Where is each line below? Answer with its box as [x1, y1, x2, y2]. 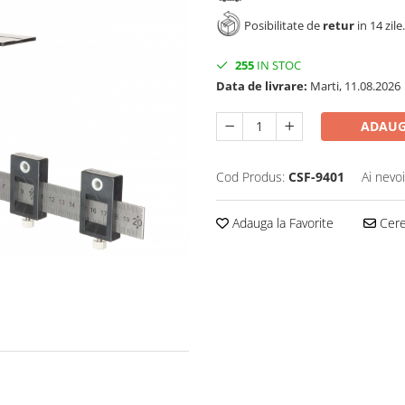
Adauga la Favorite [229, 213, 334, 231]
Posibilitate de [241, 17, 323, 34]
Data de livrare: [216, 77, 307, 94]
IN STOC [254, 56, 301, 73]
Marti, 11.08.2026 [307, 77, 400, 94]
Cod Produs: [216, 167, 285, 185]
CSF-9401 [288, 167, 344, 185]
